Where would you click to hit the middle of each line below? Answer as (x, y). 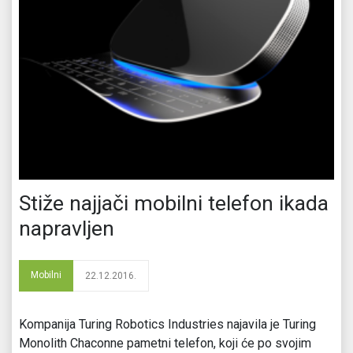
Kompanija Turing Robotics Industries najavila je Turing (167, 324)
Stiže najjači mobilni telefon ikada (174, 203)
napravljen (67, 228)
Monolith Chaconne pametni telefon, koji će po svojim (165, 343)
